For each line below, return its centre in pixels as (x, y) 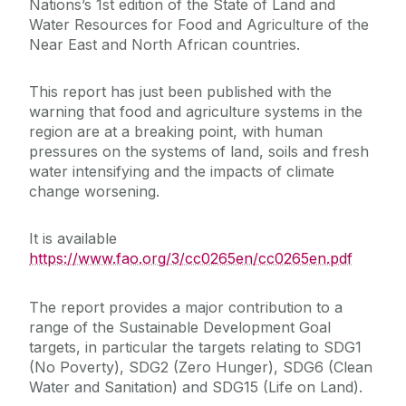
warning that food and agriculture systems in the (196, 112)
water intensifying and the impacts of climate (182, 172)
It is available (73, 239)
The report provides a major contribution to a (186, 308)
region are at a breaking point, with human (176, 132)
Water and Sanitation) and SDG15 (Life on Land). (196, 387)
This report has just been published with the (180, 92)
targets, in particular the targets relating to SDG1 (195, 348)
